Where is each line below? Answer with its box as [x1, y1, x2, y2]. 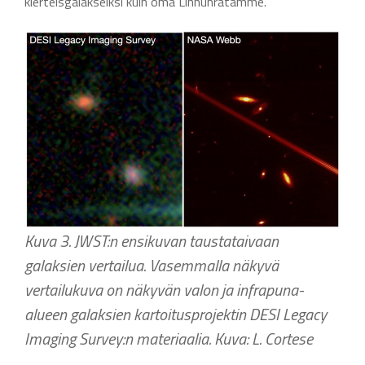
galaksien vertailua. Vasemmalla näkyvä [24, 253, 279, 279]
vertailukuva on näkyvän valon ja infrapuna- [24, 277, 304, 303]
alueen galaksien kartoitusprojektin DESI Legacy [24, 301, 327, 328]
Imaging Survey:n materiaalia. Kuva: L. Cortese [24, 326, 313, 352]
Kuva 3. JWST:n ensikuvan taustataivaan [24, 228, 279, 254]
